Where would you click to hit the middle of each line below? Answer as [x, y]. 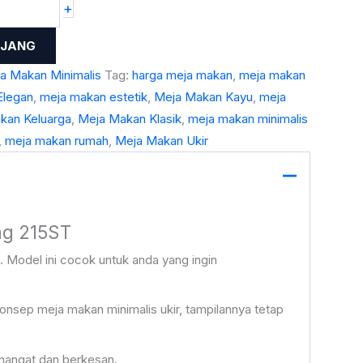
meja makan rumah [56, 140]
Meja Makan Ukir [161, 140]
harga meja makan [182, 75]
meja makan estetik [93, 96]
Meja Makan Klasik [129, 118]
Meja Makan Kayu [203, 96]
